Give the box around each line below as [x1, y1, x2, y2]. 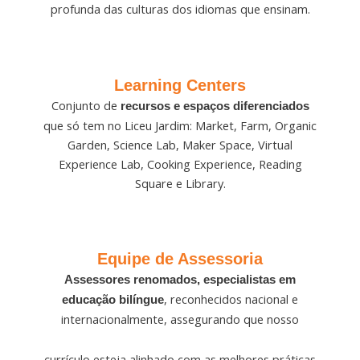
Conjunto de [51, 96, 121, 113]
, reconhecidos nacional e [164, 291, 298, 308]
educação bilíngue [62, 293, 164, 307]
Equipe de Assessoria [97, 250, 263, 268]
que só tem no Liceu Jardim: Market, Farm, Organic [43, 117, 317, 133]
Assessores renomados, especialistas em [64, 273, 296, 287]
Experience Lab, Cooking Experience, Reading [58, 155, 302, 172]
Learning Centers [114, 76, 246, 94]
